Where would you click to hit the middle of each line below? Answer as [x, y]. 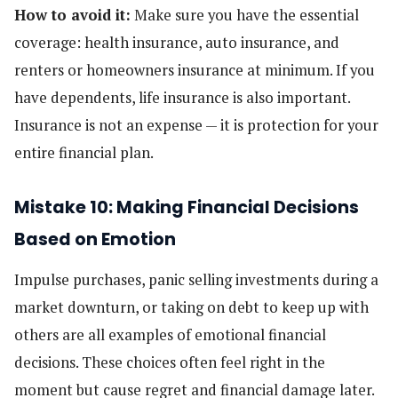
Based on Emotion [95, 240]
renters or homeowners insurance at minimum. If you [195, 70]
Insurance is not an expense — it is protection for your [196, 125]
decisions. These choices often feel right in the [170, 362]
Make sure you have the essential [245, 15]
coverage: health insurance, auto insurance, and [177, 42]
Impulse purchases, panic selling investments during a [196, 279]
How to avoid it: [72, 15]
